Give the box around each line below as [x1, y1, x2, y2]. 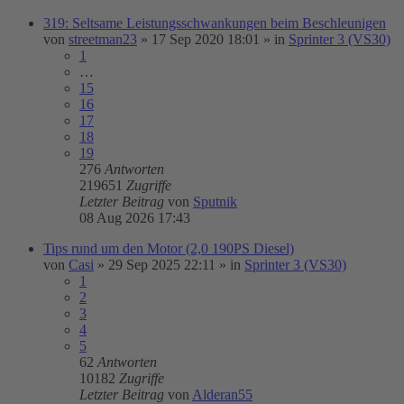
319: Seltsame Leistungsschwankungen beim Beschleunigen [43, 15, 386, 31]
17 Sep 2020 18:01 [151, 32, 260, 47]
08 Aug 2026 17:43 [79, 210, 190, 225]
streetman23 [69, 32, 137, 47]
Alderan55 [192, 387, 252, 402]
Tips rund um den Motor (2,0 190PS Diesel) [43, 241, 294, 256]
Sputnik [193, 194, 237, 209]
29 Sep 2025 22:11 [108, 257, 216, 272]
